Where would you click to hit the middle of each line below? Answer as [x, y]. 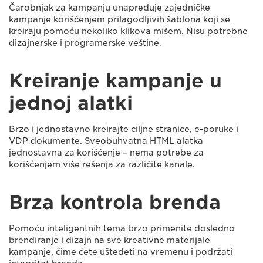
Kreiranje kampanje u [115, 81]
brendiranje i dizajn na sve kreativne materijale [109, 240]
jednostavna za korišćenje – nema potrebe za [106, 153]
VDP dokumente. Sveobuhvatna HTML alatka [106, 141]
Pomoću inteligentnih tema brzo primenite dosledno [122, 228]
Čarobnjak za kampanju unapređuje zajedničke [109, 8]
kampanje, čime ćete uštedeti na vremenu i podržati [121, 252]
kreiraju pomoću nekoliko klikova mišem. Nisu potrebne [128, 31]
